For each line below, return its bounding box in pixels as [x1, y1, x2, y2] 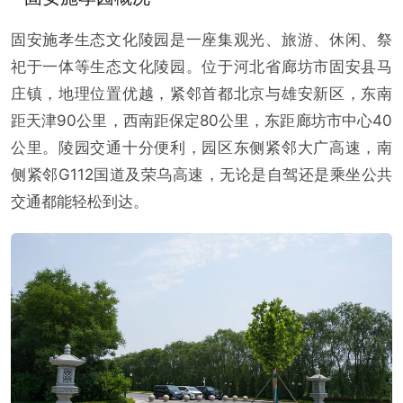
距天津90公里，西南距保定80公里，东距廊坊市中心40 [11, 112, 392, 130]
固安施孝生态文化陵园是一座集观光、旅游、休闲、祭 [11, 31, 392, 49]
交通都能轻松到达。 [11, 193, 148, 210]
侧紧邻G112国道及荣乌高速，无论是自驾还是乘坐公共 [11, 166, 392, 184]
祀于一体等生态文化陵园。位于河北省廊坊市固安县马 [11, 58, 392, 76]
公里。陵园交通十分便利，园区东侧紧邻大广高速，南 [11, 139, 392, 157]
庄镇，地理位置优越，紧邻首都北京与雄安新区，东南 [11, 85, 392, 103]
